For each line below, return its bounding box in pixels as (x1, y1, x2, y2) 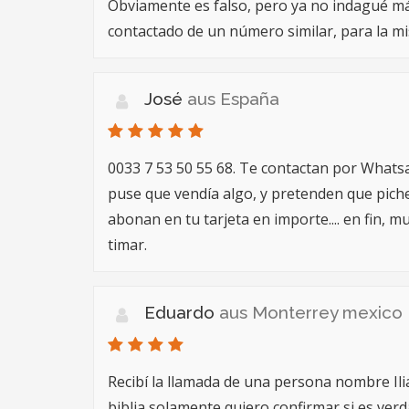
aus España (187, 89, 279, 109)
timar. (108, 235, 147, 255)
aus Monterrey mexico (219, 302, 403, 322)
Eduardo (144, 302, 219, 322)
